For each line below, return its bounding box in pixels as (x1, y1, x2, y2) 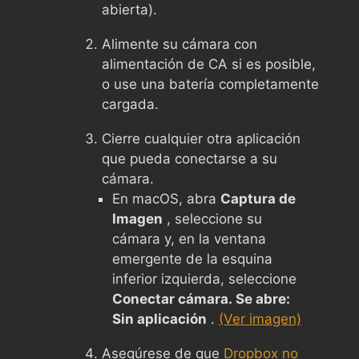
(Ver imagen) (219, 310, 301, 327)
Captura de (220, 190, 296, 207)
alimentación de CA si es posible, (102, 55, 316, 72)
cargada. (102, 95, 159, 112)
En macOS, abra (112, 190, 220, 207)
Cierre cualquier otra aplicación (102, 130, 301, 147)
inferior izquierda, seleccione (112, 270, 296, 287)
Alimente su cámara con (102, 35, 257, 52)
